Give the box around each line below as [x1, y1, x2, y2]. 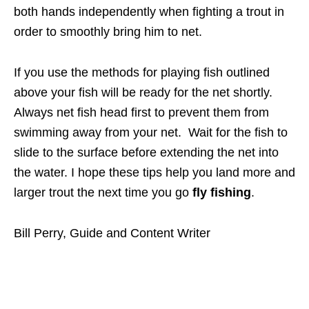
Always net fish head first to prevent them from [14, 106, 269, 120]
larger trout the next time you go [14, 186, 192, 200]
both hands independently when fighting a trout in [14, 5, 284, 19]
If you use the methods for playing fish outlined [14, 66, 270, 80]
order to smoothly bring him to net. [14, 25, 202, 39]
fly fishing [192, 186, 251, 200]
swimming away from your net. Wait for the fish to [14, 126, 288, 140]
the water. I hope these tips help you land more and [14, 166, 295, 180]
